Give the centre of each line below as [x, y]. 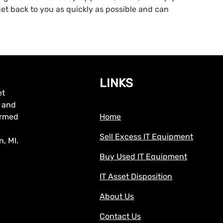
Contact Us [120, 217]
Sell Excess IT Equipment [146, 137]
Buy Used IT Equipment [143, 157]
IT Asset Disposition [136, 177]
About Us [117, 197]
